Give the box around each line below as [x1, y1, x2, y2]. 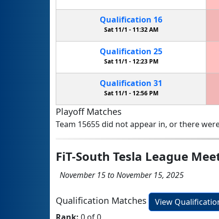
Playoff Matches [56, 105, 122, 117]
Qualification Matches [56, 195, 147, 207]
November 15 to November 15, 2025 [56, 169, 184, 180]
